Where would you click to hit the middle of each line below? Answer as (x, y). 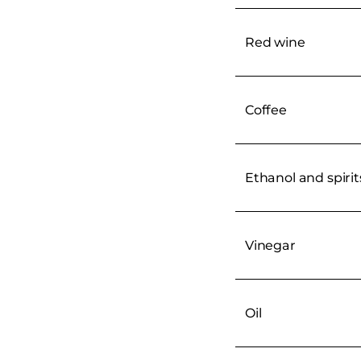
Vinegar (270, 245)
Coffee (266, 110)
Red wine (275, 42)
